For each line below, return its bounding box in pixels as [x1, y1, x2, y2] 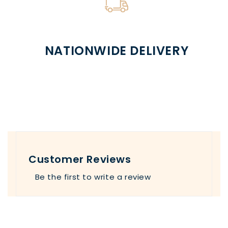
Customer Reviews [28, 152, 131, 166]
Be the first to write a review [35, 171, 151, 182]
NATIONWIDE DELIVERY [44, 42, 189, 59]
